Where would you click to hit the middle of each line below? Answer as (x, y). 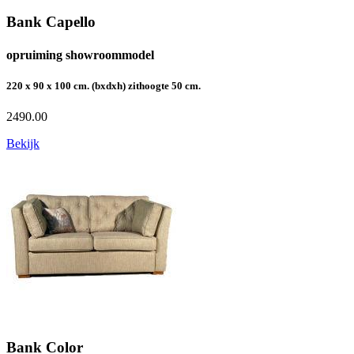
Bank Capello (51, 22)
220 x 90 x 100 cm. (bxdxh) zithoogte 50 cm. (104, 85)
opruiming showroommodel (80, 55)
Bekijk (23, 143)
